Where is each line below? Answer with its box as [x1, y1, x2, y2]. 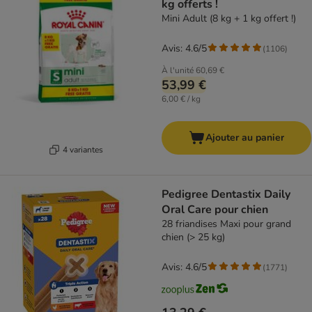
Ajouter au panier [205, 131, 284, 144]
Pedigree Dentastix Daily [162, 187, 290, 202]
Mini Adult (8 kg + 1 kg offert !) [162, 12, 296, 25]
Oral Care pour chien [162, 202, 268, 217]
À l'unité [162, 65, 194, 76]
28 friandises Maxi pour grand [162, 217, 291, 231]
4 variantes [62, 143, 103, 155]
